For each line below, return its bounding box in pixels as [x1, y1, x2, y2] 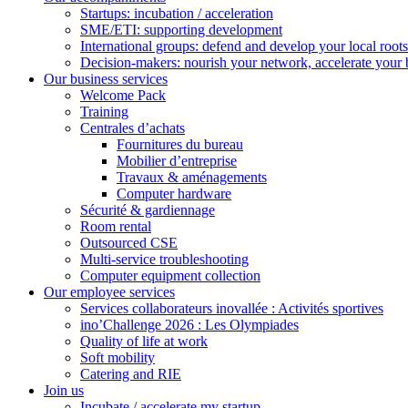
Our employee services [44, 284, 175, 300]
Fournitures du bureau [117, 137, 243, 152]
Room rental [80, 219, 151, 234]
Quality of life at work [80, 333, 208, 349]
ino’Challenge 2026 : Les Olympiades [80, 317, 299, 332]
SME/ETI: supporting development [80, 22, 282, 37]
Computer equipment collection [80, 268, 260, 283]
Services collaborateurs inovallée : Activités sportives [80, 301, 383, 316]
